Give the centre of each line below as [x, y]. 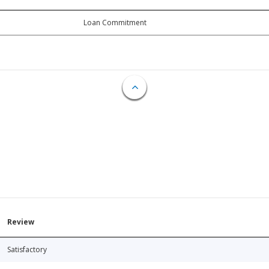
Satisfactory [27, 249]
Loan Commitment [115, 22]
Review [21, 222]
